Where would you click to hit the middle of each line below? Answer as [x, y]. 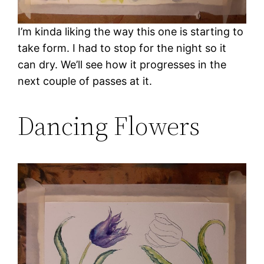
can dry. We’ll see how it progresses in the [122, 64]
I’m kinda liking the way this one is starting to [131, 31]
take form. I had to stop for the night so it [122, 48]
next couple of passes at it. [85, 81]
